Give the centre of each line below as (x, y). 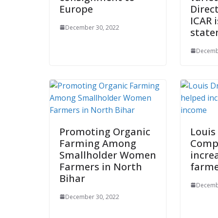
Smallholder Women (108, 155)
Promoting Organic (105, 131)
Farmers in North (101, 166)
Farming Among (98, 143)
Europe (76, 9)
